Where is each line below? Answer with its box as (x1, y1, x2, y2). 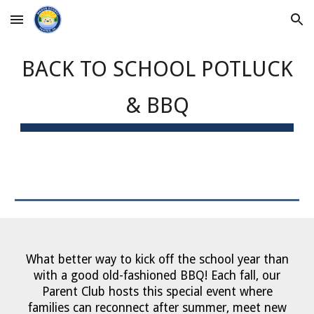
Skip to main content (11, 20, 111, 32)
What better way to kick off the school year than (25, 252, 289, 266)
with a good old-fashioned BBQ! (34, 268, 211, 282)
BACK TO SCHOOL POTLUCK (21, 56, 293, 81)
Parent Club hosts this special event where (41, 285, 273, 299)
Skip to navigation (215, 20, 303, 32)
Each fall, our (211, 268, 280, 282)
